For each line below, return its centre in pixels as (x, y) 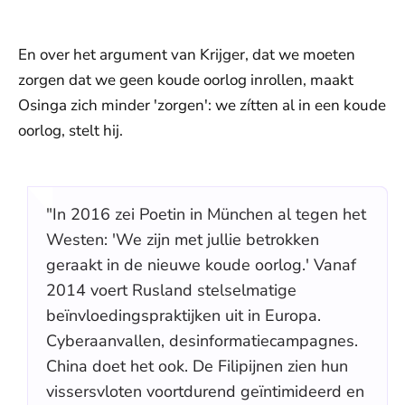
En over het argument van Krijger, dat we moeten (187, 55)
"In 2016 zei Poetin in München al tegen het (206, 214)
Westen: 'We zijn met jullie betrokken (183, 240)
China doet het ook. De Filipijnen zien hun (197, 366)
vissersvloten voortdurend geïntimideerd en (205, 391)
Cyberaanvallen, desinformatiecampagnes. (202, 341)
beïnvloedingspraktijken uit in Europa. (184, 316)
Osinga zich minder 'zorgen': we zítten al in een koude (202, 105)
